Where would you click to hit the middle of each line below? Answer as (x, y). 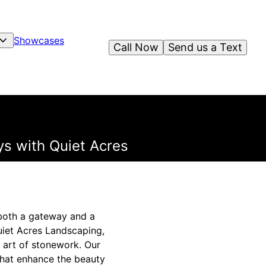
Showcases (39, 40)
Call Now (136, 47)
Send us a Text (205, 47)
